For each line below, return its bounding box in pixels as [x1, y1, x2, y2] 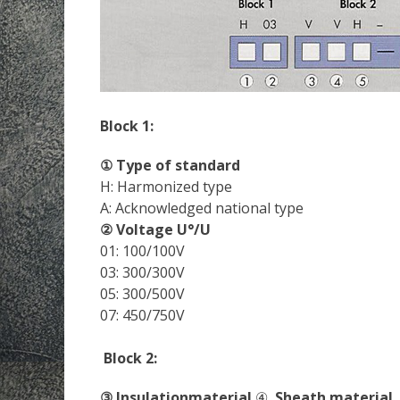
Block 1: [100, 116, 154, 136]
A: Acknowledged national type [100, 198, 304, 218]
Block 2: [104, 348, 157, 368]
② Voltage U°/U [100, 220, 211, 239]
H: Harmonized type [100, 177, 232, 196]
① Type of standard [100, 155, 240, 175]
